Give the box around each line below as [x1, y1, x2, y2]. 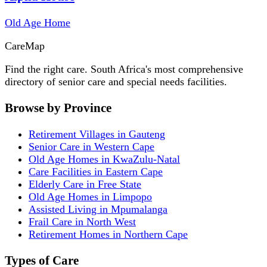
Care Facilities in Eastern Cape [29, 166, 163, 178]
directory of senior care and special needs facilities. [5, 76, 227, 88]
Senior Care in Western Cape [29, 141, 154, 153]
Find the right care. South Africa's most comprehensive [5, 63, 243, 76]
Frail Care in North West [29, 216, 136, 228]
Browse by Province [5, 101, 111, 116]
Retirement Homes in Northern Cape [29, 228, 188, 241]
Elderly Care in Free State [29, 178, 141, 191]
